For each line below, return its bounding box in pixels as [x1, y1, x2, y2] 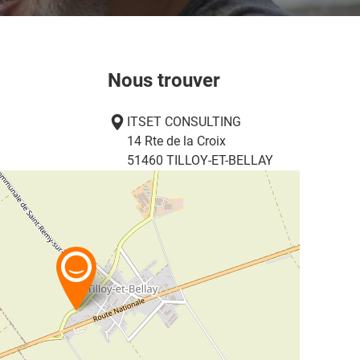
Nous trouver [108, 68, 221, 92]
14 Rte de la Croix [127, 133, 227, 149]
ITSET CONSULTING [127, 113, 242, 129]
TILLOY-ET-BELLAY [166, 152, 274, 168]
